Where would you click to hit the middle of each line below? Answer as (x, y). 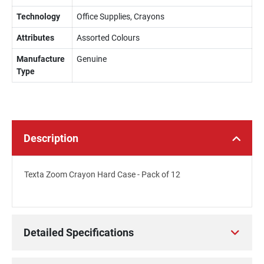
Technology (38, 16)
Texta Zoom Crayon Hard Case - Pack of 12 (102, 174)
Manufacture (41, 59)
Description (51, 138)
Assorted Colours (108, 38)
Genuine (92, 59)
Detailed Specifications (79, 232)
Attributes (35, 38)
